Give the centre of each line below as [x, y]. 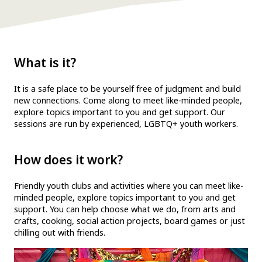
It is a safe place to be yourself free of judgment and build [127, 89]
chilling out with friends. [63, 232]
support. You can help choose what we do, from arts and [125, 209]
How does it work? [71, 160]
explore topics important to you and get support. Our [120, 112]
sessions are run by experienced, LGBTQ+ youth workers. [127, 124]
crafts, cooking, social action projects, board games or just [130, 221]
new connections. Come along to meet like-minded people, [128, 100]
